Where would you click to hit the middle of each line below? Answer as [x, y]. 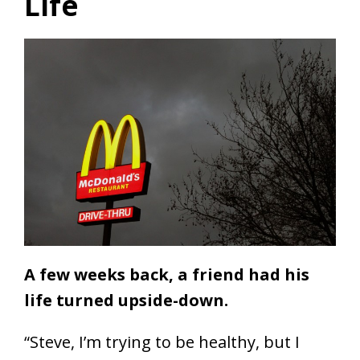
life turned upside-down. [126, 301]
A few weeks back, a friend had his [167, 275]
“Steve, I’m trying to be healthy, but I [162, 342]
